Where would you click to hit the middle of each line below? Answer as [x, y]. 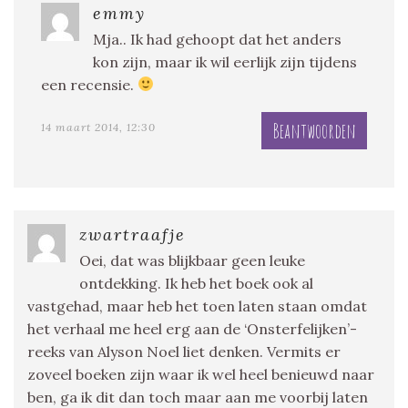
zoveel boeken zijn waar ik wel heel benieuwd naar [201, 374]
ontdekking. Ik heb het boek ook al [196, 283]
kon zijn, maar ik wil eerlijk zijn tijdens [225, 61]
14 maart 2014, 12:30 [98, 127]
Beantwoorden [314, 130]
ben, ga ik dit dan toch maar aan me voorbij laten [198, 397]
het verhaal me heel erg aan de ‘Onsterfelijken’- [192, 328]
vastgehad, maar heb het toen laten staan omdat [197, 306]
